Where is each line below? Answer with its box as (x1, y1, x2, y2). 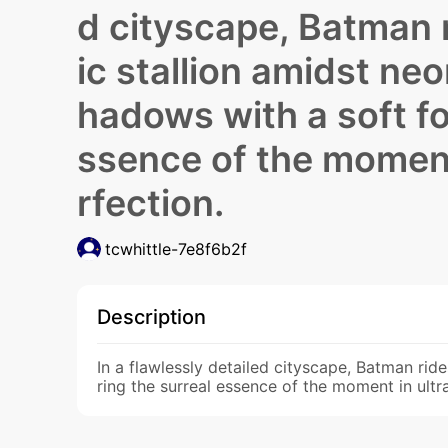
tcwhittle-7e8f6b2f (105, 239, 247, 259)
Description (97, 305, 206, 329)
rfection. (77, 181, 224, 225)
